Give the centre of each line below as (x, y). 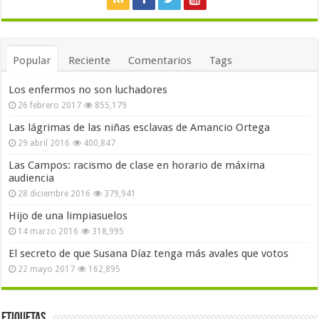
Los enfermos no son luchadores (88, 90)
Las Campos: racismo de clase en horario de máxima (137, 165)
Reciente (90, 61)
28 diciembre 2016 (54, 194)
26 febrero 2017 (50, 105)
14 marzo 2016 (48, 231)
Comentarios (160, 61)
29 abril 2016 (44, 143)
